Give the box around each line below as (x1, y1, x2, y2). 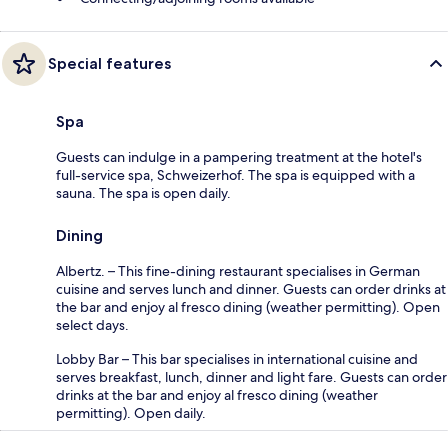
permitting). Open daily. (56, 403, 206, 422)
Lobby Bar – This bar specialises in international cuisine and (56, 349, 418, 368)
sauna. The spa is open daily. (56, 183, 231, 202)
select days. (56, 315, 129, 334)
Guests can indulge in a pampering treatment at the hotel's (56, 147, 422, 166)
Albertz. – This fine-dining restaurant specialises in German (56, 261, 420, 280)
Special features (48, 53, 171, 73)
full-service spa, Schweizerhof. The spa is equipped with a (56, 165, 415, 184)
